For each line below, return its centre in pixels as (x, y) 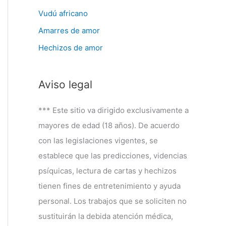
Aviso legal (65, 84)
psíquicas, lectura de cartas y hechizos (107, 171)
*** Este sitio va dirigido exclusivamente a (114, 110)
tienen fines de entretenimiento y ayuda (109, 186)
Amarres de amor (69, 30)
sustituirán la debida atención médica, (106, 216)
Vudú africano (63, 13)
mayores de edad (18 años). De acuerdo (109, 125)
